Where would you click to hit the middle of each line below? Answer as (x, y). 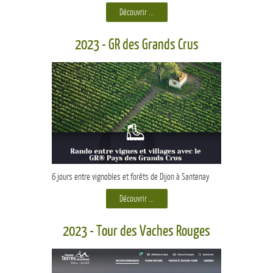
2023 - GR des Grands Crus (136, 44)
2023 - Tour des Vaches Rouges (136, 232)
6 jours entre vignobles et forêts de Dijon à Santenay (131, 177)
